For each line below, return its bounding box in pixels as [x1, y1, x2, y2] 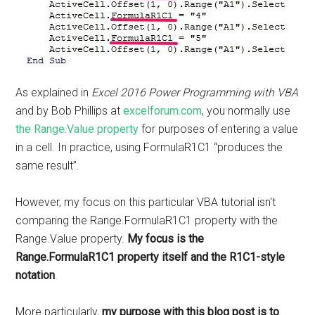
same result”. [15, 159, 80, 172]
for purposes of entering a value [139, 122, 299, 136]
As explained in [15, 86, 92, 99]
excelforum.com [123, 104, 202, 117]
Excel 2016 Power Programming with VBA [91, 86, 299, 99]
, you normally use [202, 104, 291, 117]
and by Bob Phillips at [15, 104, 124, 117]
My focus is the [127, 232, 205, 245]
